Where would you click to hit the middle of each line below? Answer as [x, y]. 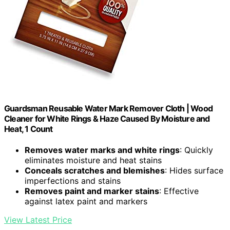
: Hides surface [194, 171]
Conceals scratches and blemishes [95, 171]
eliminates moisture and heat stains [93, 160]
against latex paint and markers [86, 202]
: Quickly [196, 150]
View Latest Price [38, 220]
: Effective [179, 191]
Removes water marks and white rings [102, 150]
